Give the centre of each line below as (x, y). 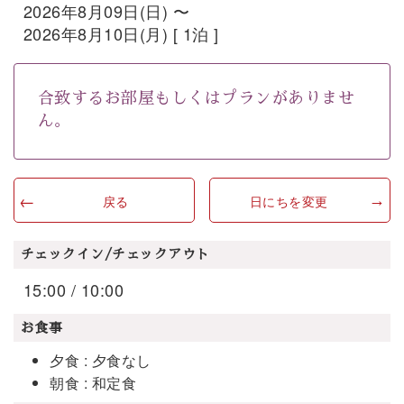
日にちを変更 (289, 201)
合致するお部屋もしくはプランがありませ (196, 98)
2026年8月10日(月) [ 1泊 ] (121, 33)
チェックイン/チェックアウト (115, 254)
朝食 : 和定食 (93, 383)
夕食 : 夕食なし (101, 361)
